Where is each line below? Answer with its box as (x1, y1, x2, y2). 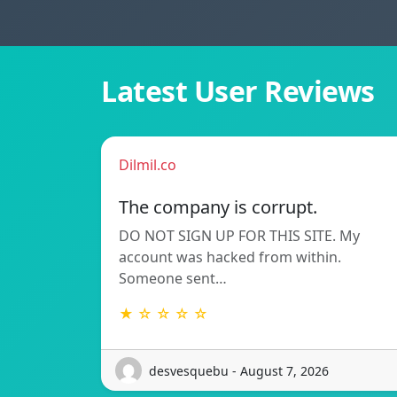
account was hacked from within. (119, 247, 341, 268)
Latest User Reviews (101, 72, 375, 111)
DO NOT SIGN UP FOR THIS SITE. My (119, 226, 360, 246)
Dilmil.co (119, 155, 176, 175)
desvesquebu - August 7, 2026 (149, 362, 329, 379)
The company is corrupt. (119, 195, 317, 220)
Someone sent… (119, 269, 227, 289)
